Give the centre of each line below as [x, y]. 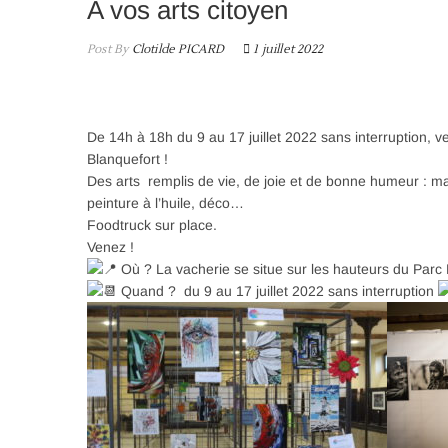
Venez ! [110, 247]
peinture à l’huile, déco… [165, 203]
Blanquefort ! [127, 159]
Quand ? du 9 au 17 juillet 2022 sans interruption [277, 291]
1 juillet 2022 [287, 49]
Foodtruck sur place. [152, 225]
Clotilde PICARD [176, 49]
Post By [108, 49]
